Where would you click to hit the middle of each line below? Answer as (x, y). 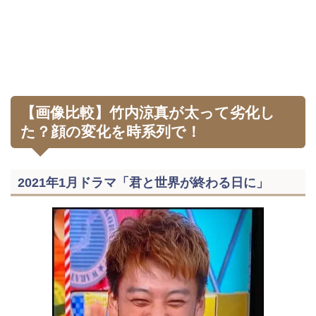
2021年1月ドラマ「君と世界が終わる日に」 (143, 182)
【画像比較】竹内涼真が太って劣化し (148, 112)
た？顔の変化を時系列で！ (111, 131)
